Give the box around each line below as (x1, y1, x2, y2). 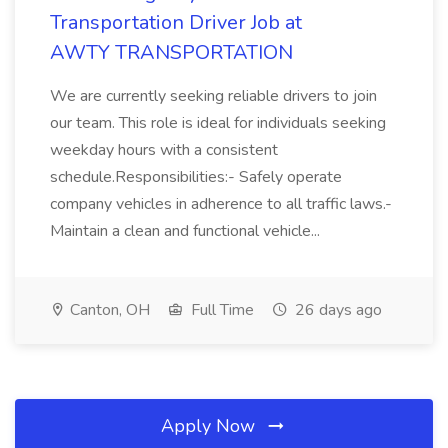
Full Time (187, 299, 254, 321)
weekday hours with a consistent (50, 139, 278, 161)
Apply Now (161, 414, 260, 438)
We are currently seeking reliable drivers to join (50, 85, 377, 107)
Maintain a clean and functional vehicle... (50, 220, 324, 242)
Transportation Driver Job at (50, 9, 302, 36)
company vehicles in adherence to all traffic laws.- (50, 193, 392, 215)
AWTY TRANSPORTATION (50, 39, 293, 66)
